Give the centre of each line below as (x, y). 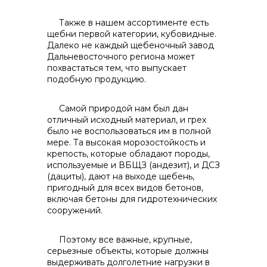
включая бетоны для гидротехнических (132, 199)
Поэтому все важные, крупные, (119, 240)
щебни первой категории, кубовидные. (132, 34)
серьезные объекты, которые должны (128, 251)
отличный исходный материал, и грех (127, 120)
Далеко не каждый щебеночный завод (131, 45)
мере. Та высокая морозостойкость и (126, 142)
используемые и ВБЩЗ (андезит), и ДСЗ (133, 165)
